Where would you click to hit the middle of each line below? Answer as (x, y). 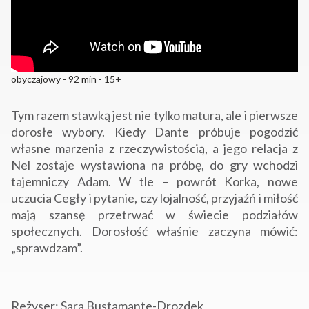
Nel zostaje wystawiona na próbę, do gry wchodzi (154, 165)
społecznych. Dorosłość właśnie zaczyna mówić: (154, 231)
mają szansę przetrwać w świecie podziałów (154, 215)
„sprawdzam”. (47, 248)
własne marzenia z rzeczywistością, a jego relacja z (154, 149)
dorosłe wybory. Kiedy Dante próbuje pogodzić (154, 132)
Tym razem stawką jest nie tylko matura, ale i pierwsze (154, 116)
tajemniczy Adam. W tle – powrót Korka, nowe (154, 182)
